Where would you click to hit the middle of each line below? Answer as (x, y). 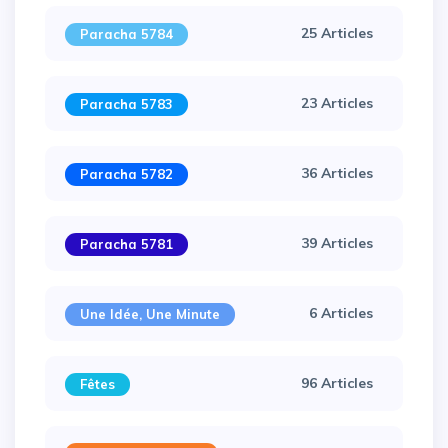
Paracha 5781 (126, 243)
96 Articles (337, 382)
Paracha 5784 (126, 33)
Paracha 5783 (126, 103)
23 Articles (337, 102)
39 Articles (337, 242)
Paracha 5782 (126, 173)
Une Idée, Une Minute (150, 313)
